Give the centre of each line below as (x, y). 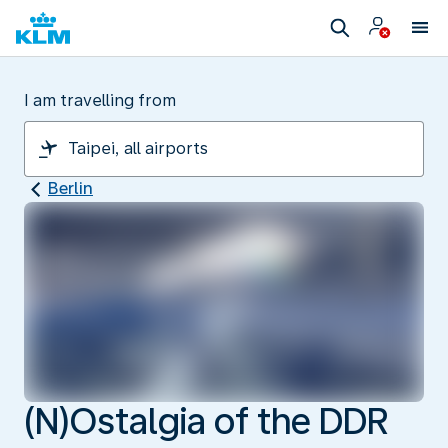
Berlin (70, 188)
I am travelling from (100, 100)
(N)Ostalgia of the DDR (206, 421)
